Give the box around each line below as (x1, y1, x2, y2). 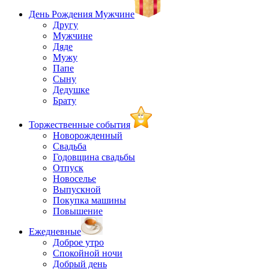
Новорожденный (53, 130, 122, 141)
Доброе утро (53, 237, 104, 247)
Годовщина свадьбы (53, 151, 135, 162)
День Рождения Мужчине (29, 8, 134, 19)
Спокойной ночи (53, 247, 122, 258)
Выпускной (53, 184, 101, 195)
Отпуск (53, 162, 83, 173)
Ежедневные (29, 226, 81, 237)
